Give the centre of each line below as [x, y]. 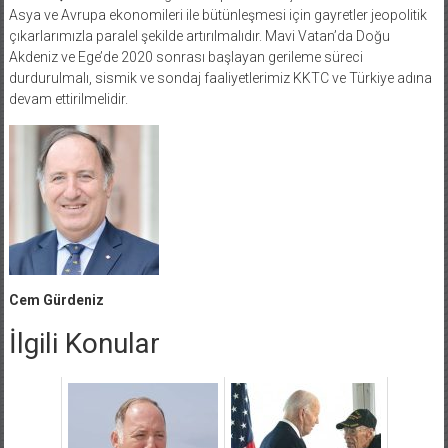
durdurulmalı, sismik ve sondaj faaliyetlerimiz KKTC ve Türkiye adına [220, 77]
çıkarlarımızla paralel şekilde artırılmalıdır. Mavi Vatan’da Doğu [199, 35]
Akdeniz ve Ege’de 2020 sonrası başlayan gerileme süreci [185, 56]
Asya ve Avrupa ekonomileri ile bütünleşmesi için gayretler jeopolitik [217, 14]
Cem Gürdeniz [56, 299]
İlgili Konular [84, 343]
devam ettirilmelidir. [68, 98]
